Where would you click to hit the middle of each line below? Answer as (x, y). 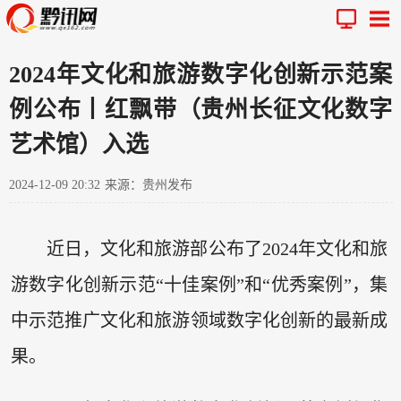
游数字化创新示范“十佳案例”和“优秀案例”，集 (199, 285)
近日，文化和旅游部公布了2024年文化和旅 (217, 249)
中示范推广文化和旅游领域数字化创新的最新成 (199, 321)
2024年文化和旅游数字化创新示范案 (200, 74)
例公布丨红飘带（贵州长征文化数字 (200, 109)
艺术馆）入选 (79, 144)
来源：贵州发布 (149, 184)
